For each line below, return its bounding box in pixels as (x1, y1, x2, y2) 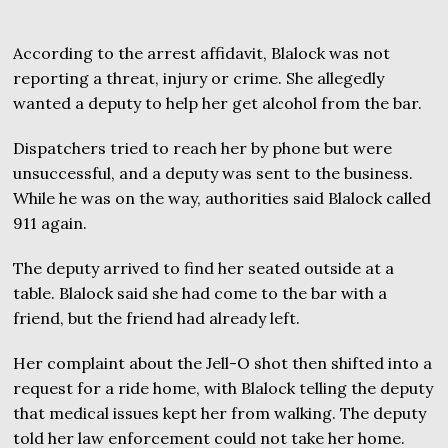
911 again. (13, 213, 88, 233)
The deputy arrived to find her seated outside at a (13, 258, 395, 278)
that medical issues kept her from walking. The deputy (13, 403, 427, 423)
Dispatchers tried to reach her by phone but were (13, 138, 393, 158)
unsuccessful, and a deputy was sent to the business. (13, 163, 414, 183)
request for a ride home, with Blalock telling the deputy (13, 378, 434, 398)
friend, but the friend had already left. (13, 308, 301, 328)
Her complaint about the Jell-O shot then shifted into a (13, 353, 433, 373)
